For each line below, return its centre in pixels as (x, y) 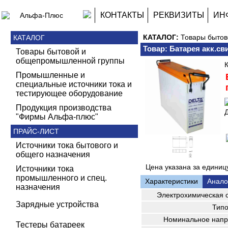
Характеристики (172, 181)
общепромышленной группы (70, 61)
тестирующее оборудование (69, 93)
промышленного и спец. (61, 178)
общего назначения (53, 154)
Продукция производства (64, 108)
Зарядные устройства (57, 204)
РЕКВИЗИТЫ (179, 15)
